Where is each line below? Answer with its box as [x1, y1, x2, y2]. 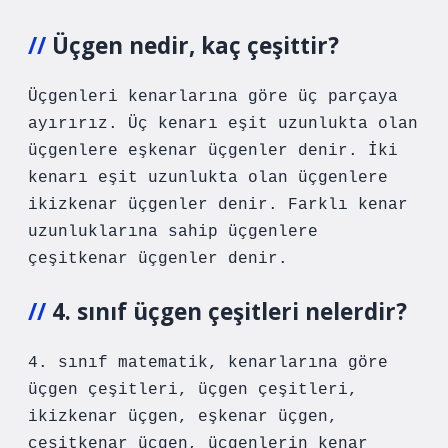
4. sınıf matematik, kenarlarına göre [28, 354, 388, 372]
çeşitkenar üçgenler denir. [28, 250, 288, 268]
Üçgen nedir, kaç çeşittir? [52, 30, 339, 61]
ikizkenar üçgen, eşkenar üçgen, [28, 408, 338, 426]
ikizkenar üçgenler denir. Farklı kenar [28, 196, 408, 214]
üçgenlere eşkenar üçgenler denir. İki [28, 142, 398, 160]
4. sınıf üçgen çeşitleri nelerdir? [52, 296, 407, 327]
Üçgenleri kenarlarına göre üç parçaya [28, 88, 398, 106]
